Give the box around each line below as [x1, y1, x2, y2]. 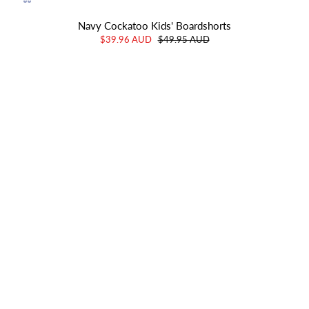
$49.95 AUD [157, 33, 210, 45]
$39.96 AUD [99, 33, 154, 45]
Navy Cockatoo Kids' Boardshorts [78, 19, 231, 32]
